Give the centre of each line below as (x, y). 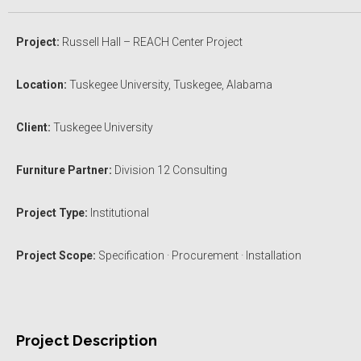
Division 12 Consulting (170, 170)
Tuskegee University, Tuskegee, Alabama (170, 84)
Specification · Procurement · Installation (199, 255)
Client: (33, 127)
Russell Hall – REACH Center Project (151, 41)
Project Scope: (56, 255)
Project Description (87, 340)
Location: (41, 84)
